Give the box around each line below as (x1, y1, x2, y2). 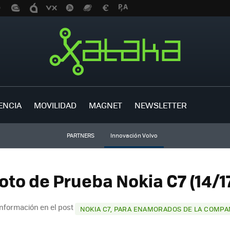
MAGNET (89, 99, 122, 111)
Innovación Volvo (110, 131, 158, 139)
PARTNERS (66, 131, 94, 139)
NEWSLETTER (135, 99, 187, 111)
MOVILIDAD (34, 99, 76, 111)
